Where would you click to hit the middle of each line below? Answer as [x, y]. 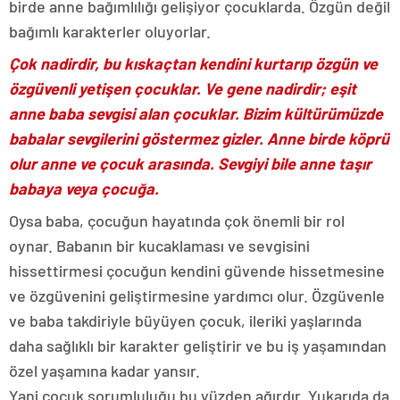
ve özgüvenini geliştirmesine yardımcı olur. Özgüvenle [197, 296]
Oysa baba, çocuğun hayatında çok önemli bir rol [177, 221]
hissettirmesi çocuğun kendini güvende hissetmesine [197, 271]
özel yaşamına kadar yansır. [104, 371]
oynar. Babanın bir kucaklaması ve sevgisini [159, 246]
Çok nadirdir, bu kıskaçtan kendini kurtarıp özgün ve [193, 64]
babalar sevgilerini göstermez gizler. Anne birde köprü [199, 139]
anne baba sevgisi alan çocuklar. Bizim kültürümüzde [196, 114]
